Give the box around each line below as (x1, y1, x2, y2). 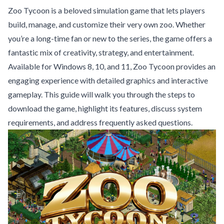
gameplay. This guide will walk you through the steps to (8, 89, 195, 99)
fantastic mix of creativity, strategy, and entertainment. (8, 47, 194, 57)
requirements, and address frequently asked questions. (8, 117, 192, 127)
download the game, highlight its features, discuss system (8, 103, 202, 113)
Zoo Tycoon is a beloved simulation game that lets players (8, 5, 205, 15)
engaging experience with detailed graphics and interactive (8, 75, 208, 85)
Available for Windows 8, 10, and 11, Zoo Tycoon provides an (8, 61, 215, 71)
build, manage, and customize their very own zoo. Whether (8, 19, 205, 29)
